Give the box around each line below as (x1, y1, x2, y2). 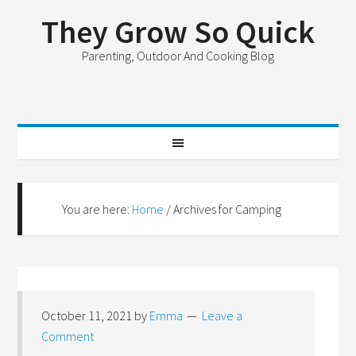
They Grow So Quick (41, 12, 315, 52)
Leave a (202, 308, 243, 323)
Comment (41, 328, 95, 344)
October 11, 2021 (41, 308, 133, 323)
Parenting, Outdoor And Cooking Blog (82, 48, 274, 64)
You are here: (62, 201, 133, 217)
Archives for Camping (171, 201, 282, 217)
